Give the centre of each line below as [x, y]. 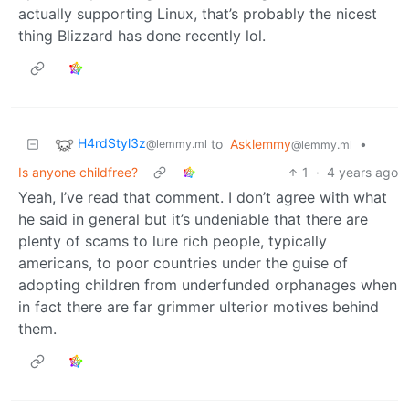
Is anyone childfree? [78, 173]
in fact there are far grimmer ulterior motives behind [199, 307]
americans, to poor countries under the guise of [183, 263]
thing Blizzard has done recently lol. [142, 36]
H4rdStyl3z [112, 143]
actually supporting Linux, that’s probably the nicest [198, 14]
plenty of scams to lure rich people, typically [173, 241]
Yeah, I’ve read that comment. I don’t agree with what [203, 198]
